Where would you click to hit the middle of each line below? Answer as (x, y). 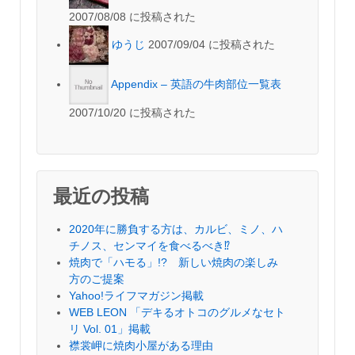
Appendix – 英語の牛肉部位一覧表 (196, 84)
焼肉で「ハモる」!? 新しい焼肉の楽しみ (174, 262)
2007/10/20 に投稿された (132, 113)
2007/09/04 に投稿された (212, 44)
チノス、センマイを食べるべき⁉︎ (149, 246)
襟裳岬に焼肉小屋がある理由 (141, 345)
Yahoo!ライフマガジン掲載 (136, 296)
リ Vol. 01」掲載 (110, 329)
